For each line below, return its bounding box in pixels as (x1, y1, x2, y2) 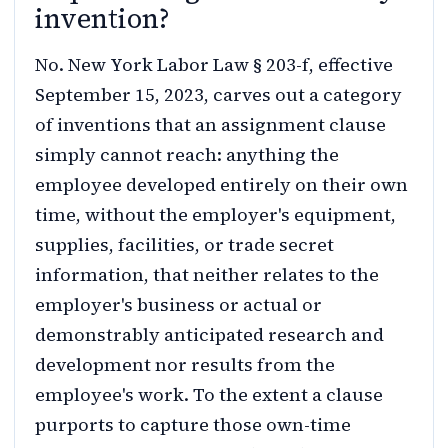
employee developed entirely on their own (35, 172, 408, 197)
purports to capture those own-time (35, 412, 351, 437)
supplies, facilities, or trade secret (35, 232, 334, 257)
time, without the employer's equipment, (35, 202, 396, 227)
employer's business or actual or (35, 292, 322, 317)
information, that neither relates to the (35, 262, 379, 287)
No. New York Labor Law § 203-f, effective (35, 52, 393, 77)
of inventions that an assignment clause (35, 112, 386, 137)
